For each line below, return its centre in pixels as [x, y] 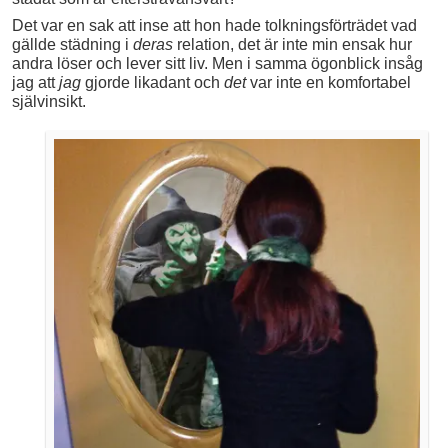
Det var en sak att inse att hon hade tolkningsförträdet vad [214, 26]
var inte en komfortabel [328, 83]
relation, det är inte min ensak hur [292, 45]
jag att [35, 83]
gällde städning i [72, 45]
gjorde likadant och [152, 83]
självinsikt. [49, 102]
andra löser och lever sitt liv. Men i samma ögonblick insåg [217, 64]
